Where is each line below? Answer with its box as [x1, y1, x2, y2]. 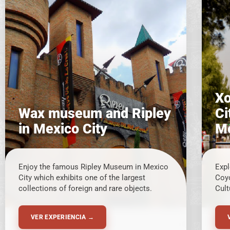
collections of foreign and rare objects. [18, 184, 152, 193]
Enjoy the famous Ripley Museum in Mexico [18, 162, 168, 171]
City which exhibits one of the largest [18, 173, 145, 182]
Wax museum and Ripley [18, 105, 171, 122]
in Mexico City [18, 121, 107, 137]
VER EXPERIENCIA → [31, 214, 94, 221]
